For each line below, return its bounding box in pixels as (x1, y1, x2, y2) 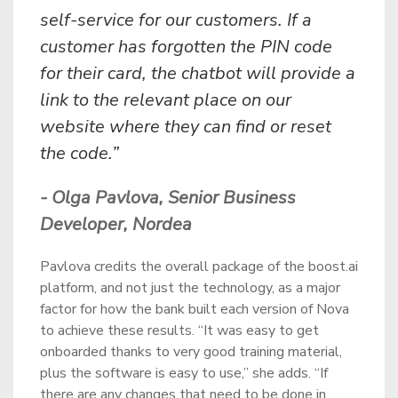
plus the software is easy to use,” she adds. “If (40, 363, 328, 383)
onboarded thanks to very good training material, (40, 342, 342, 362)
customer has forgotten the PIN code (40, 35, 332, 59)
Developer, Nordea (40, 212, 192, 236)
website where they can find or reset (40, 115, 331, 139)
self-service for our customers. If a (40, 8, 312, 32)
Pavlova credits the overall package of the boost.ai (40, 257, 358, 276)
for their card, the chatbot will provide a (40, 61, 355, 85)
